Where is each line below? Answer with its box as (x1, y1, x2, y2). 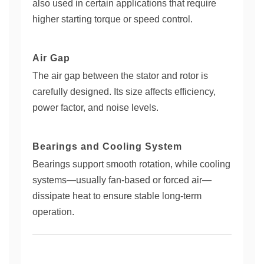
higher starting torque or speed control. (32, 14, 193, 24)
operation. (32, 207, 74, 217)
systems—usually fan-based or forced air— (32, 175, 212, 185)
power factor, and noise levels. (32, 103, 159, 113)
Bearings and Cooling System (32, 141, 182, 151)
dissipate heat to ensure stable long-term (32, 191, 202, 201)
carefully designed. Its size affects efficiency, (32, 87, 216, 97)
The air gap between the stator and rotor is (32, 71, 208, 81)
